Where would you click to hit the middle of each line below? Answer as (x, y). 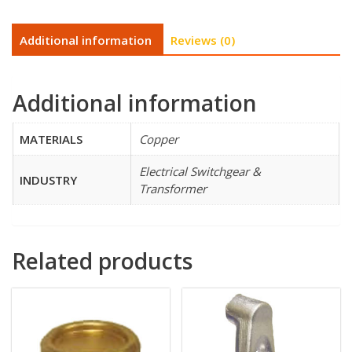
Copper (159, 139)
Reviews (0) (203, 40)
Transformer (173, 189)
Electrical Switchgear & (200, 172)
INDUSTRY (48, 180)
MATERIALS (51, 139)
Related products (102, 260)
